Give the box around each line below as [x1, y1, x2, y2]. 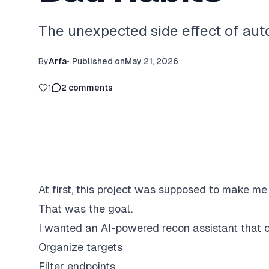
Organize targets [38, 241, 122, 253]
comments [68, 83, 113, 92]
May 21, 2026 [125, 56, 178, 66]
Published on [72, 56, 125, 66]
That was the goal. [38, 202, 133, 215]
